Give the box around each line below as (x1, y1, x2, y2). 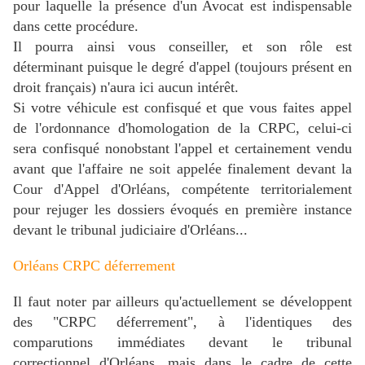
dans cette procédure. (13, 18, 139, 35)
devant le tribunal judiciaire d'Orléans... (13, 222, 248, 239)
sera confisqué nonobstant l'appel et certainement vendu (13, 140, 352, 157)
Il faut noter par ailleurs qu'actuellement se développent (13, 293, 352, 310)
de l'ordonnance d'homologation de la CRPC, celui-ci (13, 120, 352, 137)
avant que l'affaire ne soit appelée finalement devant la (13, 161, 352, 178)
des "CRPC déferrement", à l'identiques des (13, 314, 352, 331)
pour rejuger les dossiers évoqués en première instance (13, 201, 352, 218)
